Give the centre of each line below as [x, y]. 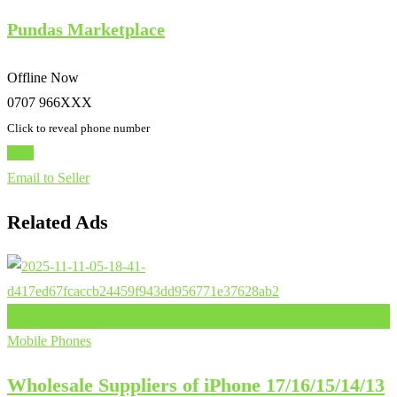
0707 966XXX [50, 102]
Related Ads [58, 222]
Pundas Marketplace [86, 30]
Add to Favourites [58, 315]
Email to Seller [48, 177]
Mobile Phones [49, 340]
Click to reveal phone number [78, 128]
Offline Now [43, 77]
